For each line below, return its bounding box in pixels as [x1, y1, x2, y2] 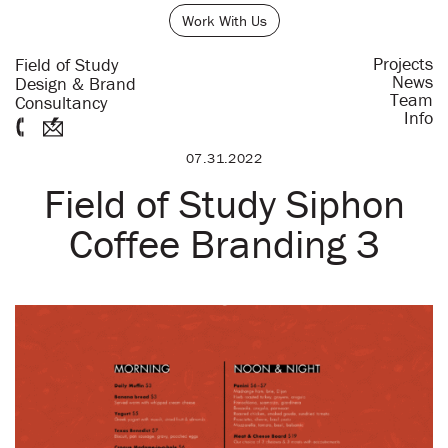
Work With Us [181, 11, 267, 30]
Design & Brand [15, 72, 136, 95]
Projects [373, 52, 433, 75]
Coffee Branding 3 [68, 218, 380, 270]
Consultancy [15, 91, 107, 114]
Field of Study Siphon [43, 178, 405, 230]
